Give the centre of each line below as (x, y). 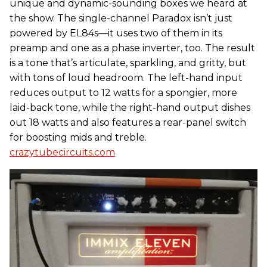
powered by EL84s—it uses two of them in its (116, 33)
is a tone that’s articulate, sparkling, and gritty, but (128, 63)
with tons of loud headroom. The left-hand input (126, 77)
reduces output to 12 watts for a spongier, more (123, 92)
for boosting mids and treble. (78, 137)
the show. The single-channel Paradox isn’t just (121, 18)
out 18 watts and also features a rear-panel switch (128, 122)
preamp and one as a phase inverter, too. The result (132, 48)
